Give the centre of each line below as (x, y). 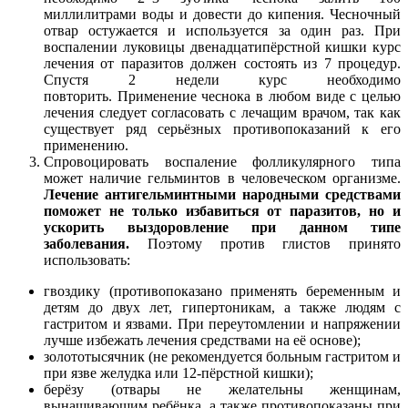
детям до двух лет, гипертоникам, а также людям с (222, 308)
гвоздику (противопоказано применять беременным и (222, 291)
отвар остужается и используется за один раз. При (222, 31)
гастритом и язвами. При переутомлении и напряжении (222, 324)
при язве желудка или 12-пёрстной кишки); (178, 373)
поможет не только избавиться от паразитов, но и (222, 211)
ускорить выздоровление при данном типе (222, 228)
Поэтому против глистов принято (265, 244)
